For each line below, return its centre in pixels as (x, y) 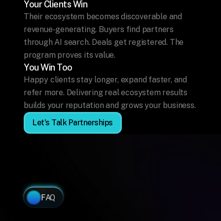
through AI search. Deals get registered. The (104, 42)
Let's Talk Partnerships (73, 123)
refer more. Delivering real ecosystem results (106, 92)
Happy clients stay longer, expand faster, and (105, 80)
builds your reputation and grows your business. (110, 105)
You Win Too (48, 67)
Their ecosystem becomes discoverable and (103, 17)
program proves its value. (70, 55)
